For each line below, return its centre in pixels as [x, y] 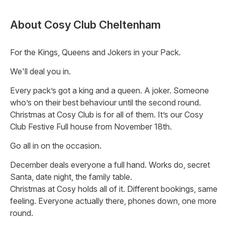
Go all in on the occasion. [56, 145]
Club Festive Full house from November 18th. [91, 126]
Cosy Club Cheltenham [102, 24]
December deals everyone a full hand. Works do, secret [110, 164]
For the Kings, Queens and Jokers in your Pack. [95, 52]
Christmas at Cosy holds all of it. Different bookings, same [114, 189]
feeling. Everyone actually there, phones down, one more [113, 201]
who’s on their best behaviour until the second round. [105, 102]
